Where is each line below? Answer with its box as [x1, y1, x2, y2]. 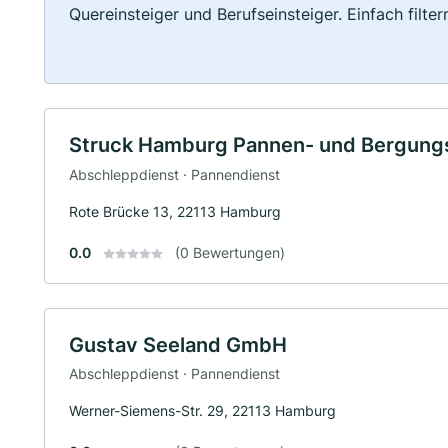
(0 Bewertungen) [175, 243, 285, 261]
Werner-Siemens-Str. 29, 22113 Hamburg [69, 402, 336, 420]
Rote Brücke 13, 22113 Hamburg [69, 202, 281, 220]
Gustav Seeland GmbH [69, 332, 287, 357]
